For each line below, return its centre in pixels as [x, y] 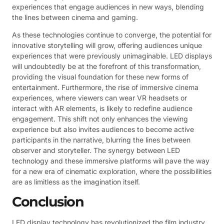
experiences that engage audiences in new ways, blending [108, 6]
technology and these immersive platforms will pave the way [111, 161]
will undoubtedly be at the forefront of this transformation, [106, 66]
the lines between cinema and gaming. [75, 17]
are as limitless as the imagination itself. [76, 182]
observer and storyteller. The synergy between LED [96, 150]
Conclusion [48, 201]
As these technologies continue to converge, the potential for [112, 35]
